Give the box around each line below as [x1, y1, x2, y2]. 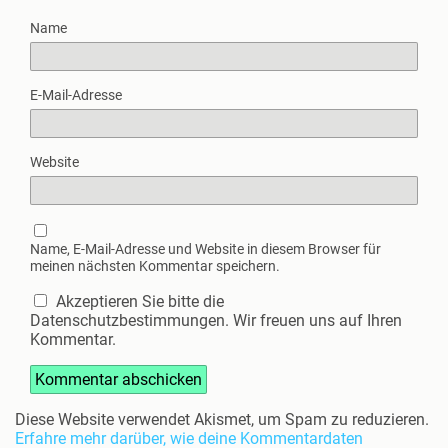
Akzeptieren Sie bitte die [52, 292, 224, 312]
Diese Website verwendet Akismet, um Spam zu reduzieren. [15, 410, 429, 430]
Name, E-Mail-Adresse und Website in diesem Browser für [30, 241, 381, 259]
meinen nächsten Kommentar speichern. [30, 258, 280, 276]
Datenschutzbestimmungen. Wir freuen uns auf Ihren [30, 311, 402, 331]
